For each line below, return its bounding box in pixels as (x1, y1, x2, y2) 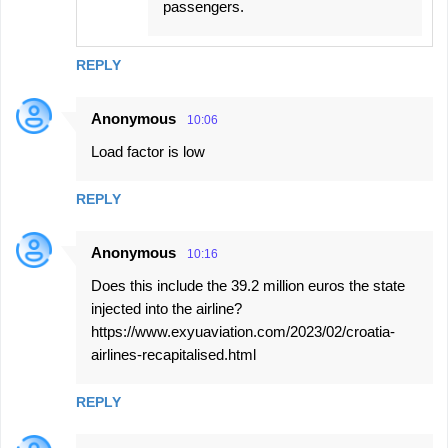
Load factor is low (91, 143, 205, 161)
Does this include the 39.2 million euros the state (91, 277, 405, 295)
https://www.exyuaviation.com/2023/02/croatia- (91, 323, 395, 341)
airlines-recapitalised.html (91, 346, 256, 364)
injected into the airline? (91, 300, 242, 318)
